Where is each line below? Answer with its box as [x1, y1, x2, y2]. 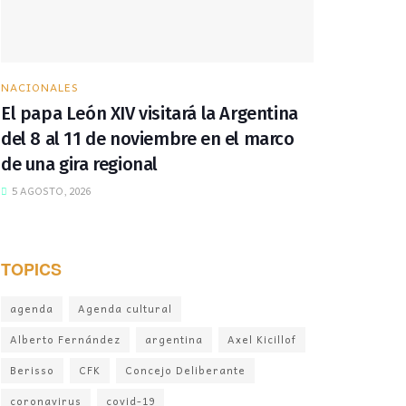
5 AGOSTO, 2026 [9, 183, 91, 199]
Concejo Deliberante [125, 362, 246, 379]
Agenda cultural [78, 301, 172, 317]
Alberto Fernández [10, 332, 121, 348]
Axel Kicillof [227, 332, 296, 348]
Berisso [10, 362, 54, 379]
